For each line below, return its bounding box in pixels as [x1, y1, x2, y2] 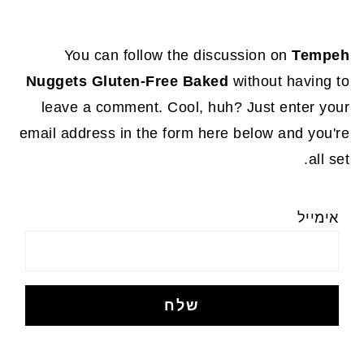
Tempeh [292, 46, 350, 63]
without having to [228, 72, 350, 89]
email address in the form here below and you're [19, 124, 350, 141]
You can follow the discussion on [63, 46, 292, 63]
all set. [308, 150, 350, 167]
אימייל [297, 210, 339, 227]
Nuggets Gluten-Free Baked [25, 72, 229, 89]
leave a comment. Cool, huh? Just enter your [41, 98, 350, 115]
